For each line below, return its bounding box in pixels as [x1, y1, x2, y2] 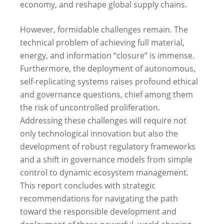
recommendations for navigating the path [20, 192, 178, 204]
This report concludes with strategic [20, 179, 155, 191]
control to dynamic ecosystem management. [20, 166, 188, 178]
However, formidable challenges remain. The [20, 23, 188, 35]
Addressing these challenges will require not [20, 114, 186, 126]
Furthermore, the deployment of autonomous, [20, 62, 195, 74]
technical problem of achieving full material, [20, 36, 184, 48]
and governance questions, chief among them [20, 88, 193, 100]
